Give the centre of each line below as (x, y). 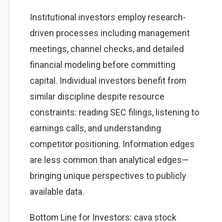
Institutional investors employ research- (108, 17)
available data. (57, 192)
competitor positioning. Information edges (112, 144)
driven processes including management (110, 33)
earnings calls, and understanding (95, 128)
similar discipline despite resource (97, 96)
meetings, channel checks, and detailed (107, 49)
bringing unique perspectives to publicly (108, 176)
